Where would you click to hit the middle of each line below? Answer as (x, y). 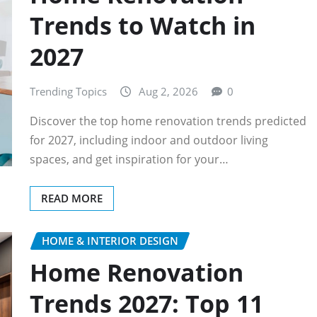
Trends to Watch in (143, 25)
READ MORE (72, 198)
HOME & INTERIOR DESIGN (110, 241)
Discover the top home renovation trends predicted (168, 121)
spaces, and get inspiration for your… (129, 160)
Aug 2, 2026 (168, 91)
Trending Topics (68, 91)
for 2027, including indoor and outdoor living (149, 140)
